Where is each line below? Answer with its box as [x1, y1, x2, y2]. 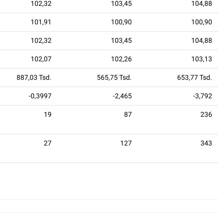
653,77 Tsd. [177, 73, 212, 81]
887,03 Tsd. [17, 73, 52, 81]
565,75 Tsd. [97, 73, 132, 81]
